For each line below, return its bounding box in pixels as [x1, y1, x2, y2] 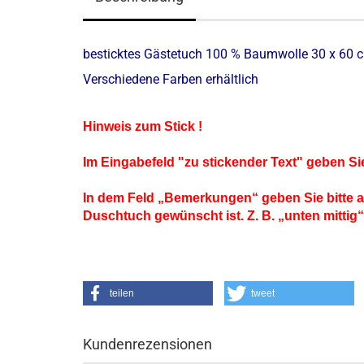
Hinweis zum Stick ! [83, 119, 202, 133]
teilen [110, 288, 134, 299]
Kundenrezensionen [83, 336, 212, 353]
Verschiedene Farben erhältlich [83, 71, 258, 87]
